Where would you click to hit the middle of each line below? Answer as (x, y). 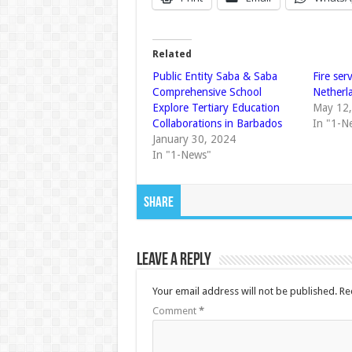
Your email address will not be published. (244, 291)
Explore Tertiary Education (216, 108)
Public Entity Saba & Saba (214, 77)
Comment (175, 311)
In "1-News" (181, 155)
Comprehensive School (207, 92)
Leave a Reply (174, 261)
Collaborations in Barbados (217, 124)
